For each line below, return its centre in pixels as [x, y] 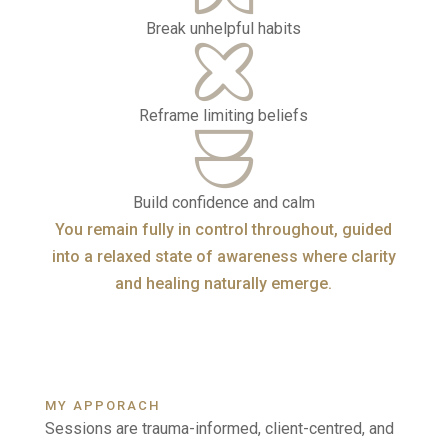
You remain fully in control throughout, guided [224, 229]
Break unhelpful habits [224, 28]
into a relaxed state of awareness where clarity [223, 256]
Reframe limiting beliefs [224, 115]
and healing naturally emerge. [224, 283]
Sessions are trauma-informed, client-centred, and [219, 428]
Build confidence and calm [223, 202]
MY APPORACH [102, 405]
